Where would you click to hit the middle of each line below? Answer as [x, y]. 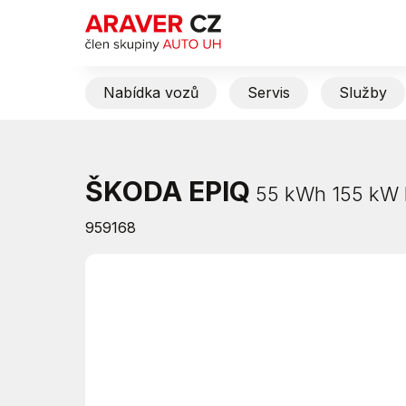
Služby [362, 92]
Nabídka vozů [150, 92]
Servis [268, 92]
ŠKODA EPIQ [167, 191]
